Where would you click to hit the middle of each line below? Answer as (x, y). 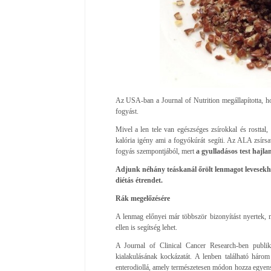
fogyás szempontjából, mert (155, 151)
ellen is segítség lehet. (146, 227)
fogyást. (127, 111)
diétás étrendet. (139, 180)
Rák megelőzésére (142, 198)
